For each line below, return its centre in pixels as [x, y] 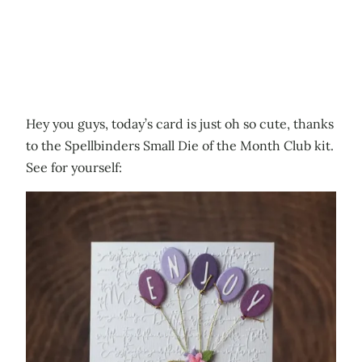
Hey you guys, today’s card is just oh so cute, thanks [180, 123]
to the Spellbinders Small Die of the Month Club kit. [180, 145]
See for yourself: [74, 167]
